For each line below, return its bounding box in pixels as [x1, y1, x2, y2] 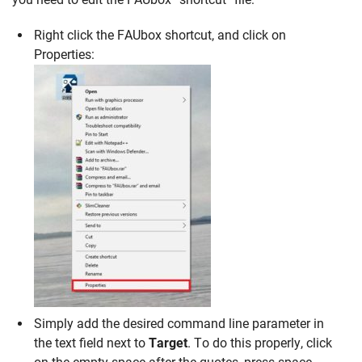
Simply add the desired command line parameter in [34, 316, 325, 332]
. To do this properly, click [187, 335, 333, 351]
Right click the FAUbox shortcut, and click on [34, 27, 287, 43]
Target [149, 335, 188, 351]
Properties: [34, 46, 95, 62]
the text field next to [34, 335, 149, 351]
